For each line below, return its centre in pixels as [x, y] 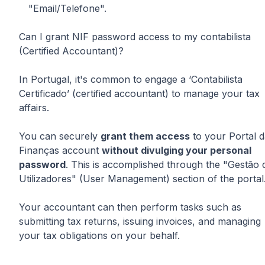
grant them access [145, 136]
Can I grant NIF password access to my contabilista [135, 36]
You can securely [60, 136]
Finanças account [60, 150]
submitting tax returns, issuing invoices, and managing [140, 221]
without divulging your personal [177, 150]
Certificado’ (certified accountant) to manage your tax [139, 93]
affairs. [34, 107]
